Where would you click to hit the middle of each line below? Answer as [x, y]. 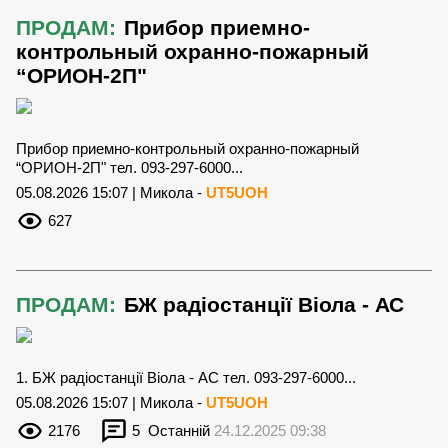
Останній [177, 431]
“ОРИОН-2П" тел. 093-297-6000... [129, 168]
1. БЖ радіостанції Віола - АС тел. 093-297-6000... [186, 378]
